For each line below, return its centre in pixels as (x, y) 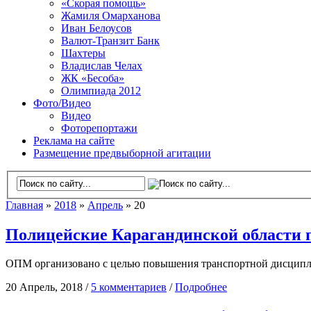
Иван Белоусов (96, 28)
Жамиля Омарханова (111, 16)
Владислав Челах (102, 66)
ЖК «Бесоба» (93, 78)
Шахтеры (83, 53)
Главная (24, 205)
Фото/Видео (62, 103)
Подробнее (201, 287)
